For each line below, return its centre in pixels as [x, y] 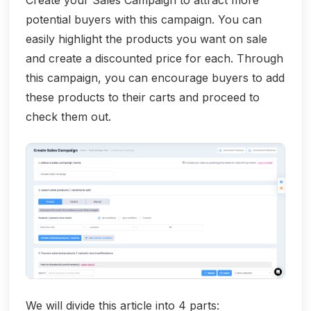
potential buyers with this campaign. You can [144, 20]
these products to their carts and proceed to [143, 98]
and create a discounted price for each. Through [154, 59]
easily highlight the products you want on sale [146, 39]
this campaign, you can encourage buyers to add [155, 78]
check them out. [68, 117]
